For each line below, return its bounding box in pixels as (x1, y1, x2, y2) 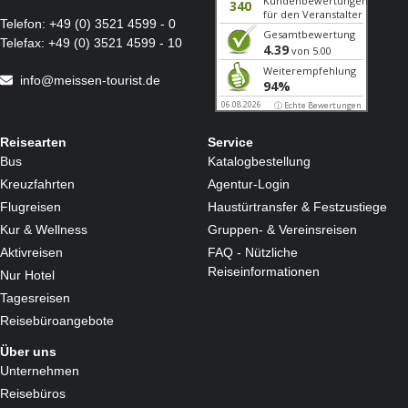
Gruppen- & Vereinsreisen (208, 221, 358, 237)
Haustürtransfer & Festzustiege (208, 199, 388, 214)
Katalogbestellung (208, 153, 311, 168)
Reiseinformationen (208, 263, 321, 279)
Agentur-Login (208, 176, 291, 191)
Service (208, 134, 254, 149)
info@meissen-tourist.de (20, 73, 160, 88)
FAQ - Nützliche (208, 244, 299, 260)
